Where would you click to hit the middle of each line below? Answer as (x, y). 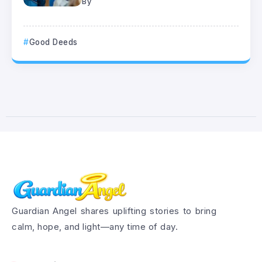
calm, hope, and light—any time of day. (95, 227)
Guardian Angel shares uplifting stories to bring (114, 211)
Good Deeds (53, 42)
